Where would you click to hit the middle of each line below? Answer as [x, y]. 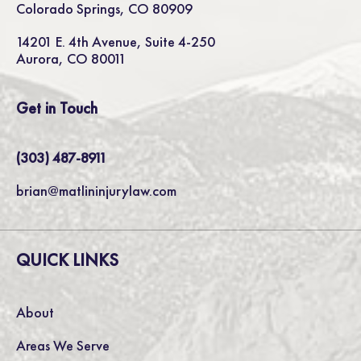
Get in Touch [57, 108]
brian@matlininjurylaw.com [96, 190]
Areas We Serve [63, 345]
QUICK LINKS [67, 259]
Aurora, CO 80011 [71, 58]
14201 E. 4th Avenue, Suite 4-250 [116, 41]
